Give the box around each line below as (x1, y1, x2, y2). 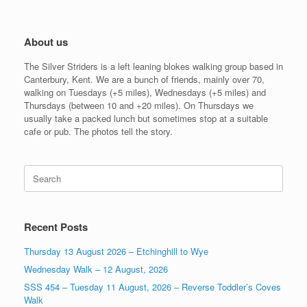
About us (24, 34, 68, 50)
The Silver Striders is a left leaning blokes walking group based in (24, 60, 283, 73)
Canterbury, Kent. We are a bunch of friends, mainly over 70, (24, 73, 265, 86)
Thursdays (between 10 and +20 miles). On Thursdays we (24, 99, 254, 112)
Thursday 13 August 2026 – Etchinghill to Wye (24, 245, 208, 258)
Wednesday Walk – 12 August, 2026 (24, 262, 168, 276)
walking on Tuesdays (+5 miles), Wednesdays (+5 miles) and (24, 86, 266, 99)
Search (23, 164, 51, 178)
